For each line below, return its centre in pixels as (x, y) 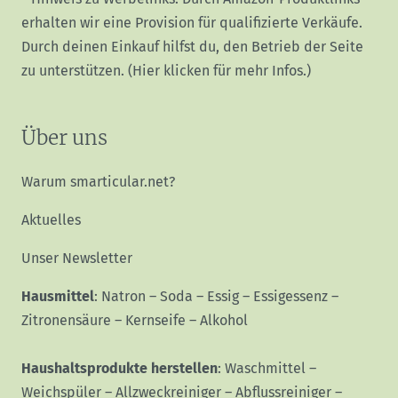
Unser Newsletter (77, 259)
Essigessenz (291, 297)
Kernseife (155, 321)
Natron (123, 297)
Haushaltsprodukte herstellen (119, 369)
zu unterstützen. (75, 70)
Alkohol (224, 321)
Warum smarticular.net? (98, 182)
